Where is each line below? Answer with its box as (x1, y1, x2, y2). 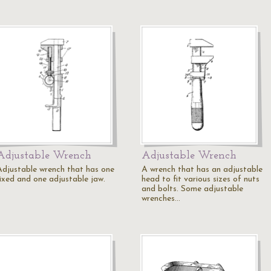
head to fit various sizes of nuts (142, 175, 260, 184)
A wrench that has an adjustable (142, 165, 263, 174)
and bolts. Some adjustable (142, 184, 243, 194)
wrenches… (142, 194, 180, 203)
